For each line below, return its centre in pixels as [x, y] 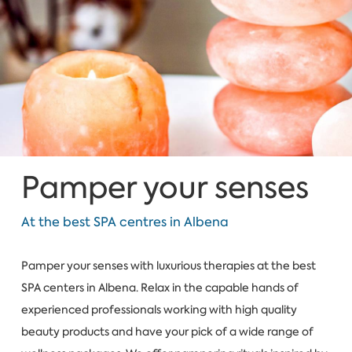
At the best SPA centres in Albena [125, 222]
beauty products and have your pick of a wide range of [167, 331]
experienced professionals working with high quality [159, 309]
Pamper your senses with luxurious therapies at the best [168, 265]
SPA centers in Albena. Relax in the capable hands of [159, 287]
